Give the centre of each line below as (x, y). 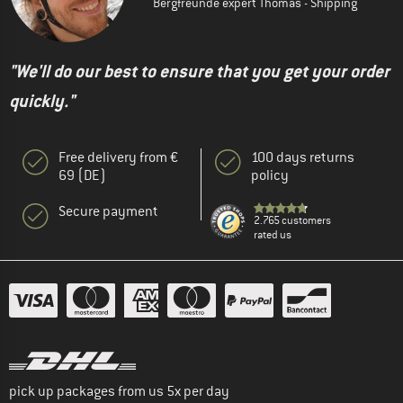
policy (270, 176)
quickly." (42, 102)
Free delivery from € (118, 158)
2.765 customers (292, 221)
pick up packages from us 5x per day (119, 392)
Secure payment (108, 212)
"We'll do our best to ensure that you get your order (199, 72)
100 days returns (303, 158)
